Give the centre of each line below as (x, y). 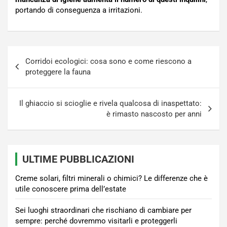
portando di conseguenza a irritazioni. (79, 10)
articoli (26, 70)
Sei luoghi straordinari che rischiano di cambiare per (103, 211)
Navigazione (42, 54)
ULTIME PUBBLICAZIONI (78, 159)
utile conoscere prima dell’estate (71, 189)
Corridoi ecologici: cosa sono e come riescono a (108, 62)
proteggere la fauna (58, 72)
